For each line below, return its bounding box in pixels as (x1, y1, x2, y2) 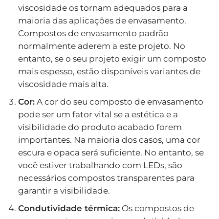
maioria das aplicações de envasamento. (18, 15, 186, 25)
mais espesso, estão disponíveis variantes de (18, 66, 200, 76)
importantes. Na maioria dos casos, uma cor (18, 134, 200, 145)
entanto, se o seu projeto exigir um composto (18, 53, 206, 64)
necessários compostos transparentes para (18, 173, 195, 183)
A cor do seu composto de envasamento (34, 96, 203, 107)
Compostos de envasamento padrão (18, 28, 169, 38)
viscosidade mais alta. (18, 79, 109, 89)
